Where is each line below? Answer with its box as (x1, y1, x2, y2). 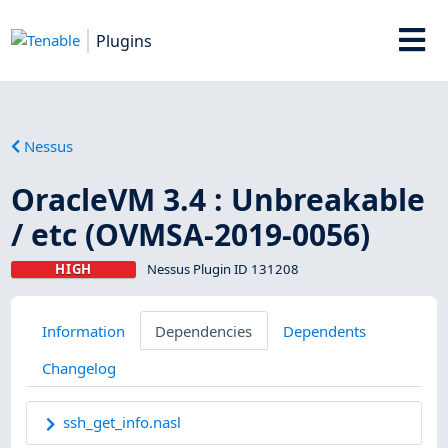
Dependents (282, 320, 366, 341)
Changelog (41, 357, 116, 378)
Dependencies (155, 320, 253, 341)
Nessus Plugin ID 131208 (146, 259, 299, 278)
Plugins (96, 29, 153, 52)
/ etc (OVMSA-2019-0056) (11, 213, 371, 255)
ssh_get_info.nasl (63, 411, 182, 432)
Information (41, 320, 125, 341)
